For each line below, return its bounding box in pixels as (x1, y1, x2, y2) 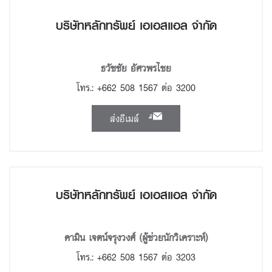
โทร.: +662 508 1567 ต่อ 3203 (76, 250, 195, 264)
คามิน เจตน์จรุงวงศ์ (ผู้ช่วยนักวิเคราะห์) (64, 230, 208, 245)
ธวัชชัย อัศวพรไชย (101, 61, 171, 75)
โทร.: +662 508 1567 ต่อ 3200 (76, 80, 195, 95)
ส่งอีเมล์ (110, 111, 143, 126)
